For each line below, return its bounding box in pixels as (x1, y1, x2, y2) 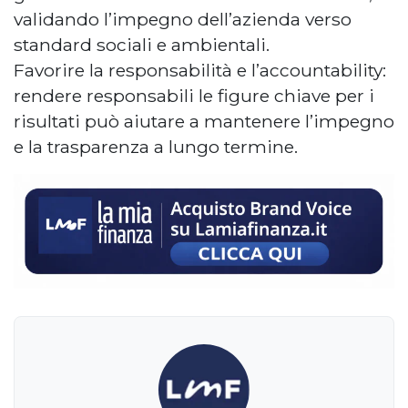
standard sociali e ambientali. (14, 34, 270, 56)
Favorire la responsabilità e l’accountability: (14, 59, 386, 82)
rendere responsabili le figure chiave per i (14, 85, 374, 107)
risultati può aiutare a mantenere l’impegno (14, 110, 394, 133)
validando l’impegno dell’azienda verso (14, 8, 352, 31)
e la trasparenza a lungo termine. (14, 136, 298, 158)
